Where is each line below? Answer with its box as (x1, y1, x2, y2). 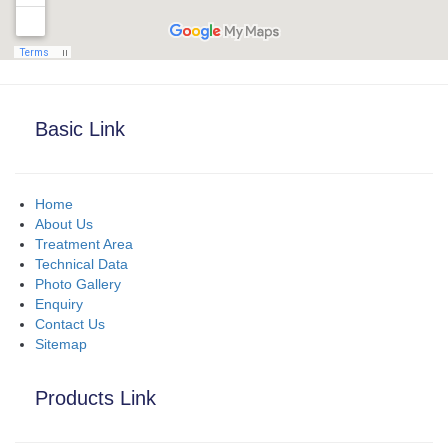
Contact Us (35, 315, 105, 332)
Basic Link (35, 117, 125, 140)
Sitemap (35, 335, 87, 352)
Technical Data (35, 255, 128, 272)
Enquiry (35, 295, 83, 312)
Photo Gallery (35, 275, 121, 292)
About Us (35, 215, 93, 232)
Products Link (35, 386, 156, 409)
